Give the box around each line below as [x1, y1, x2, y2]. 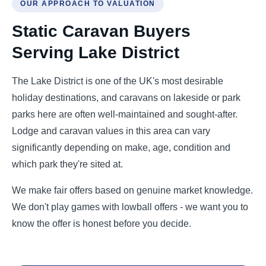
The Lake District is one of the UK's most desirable [12, 76, 223, 86]
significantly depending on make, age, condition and [12, 142, 230, 153]
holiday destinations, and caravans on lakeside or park [12, 93, 240, 103]
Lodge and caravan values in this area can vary [12, 126, 210, 136]
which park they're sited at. [12, 159, 123, 169]
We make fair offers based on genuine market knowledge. [12, 185, 253, 195]
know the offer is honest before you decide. [12, 218, 191, 229]
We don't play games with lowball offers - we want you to [12, 202, 248, 212]
